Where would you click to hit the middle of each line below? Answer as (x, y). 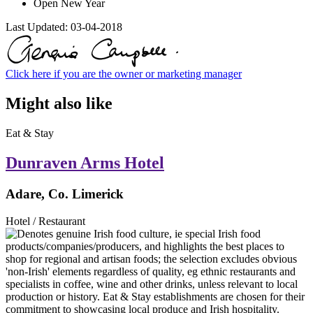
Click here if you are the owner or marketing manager (124, 74)
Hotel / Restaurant (45, 221)
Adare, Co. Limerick (65, 194)
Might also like (59, 104)
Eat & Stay (30, 133)
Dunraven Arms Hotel (85, 163)
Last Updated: (38, 27)
